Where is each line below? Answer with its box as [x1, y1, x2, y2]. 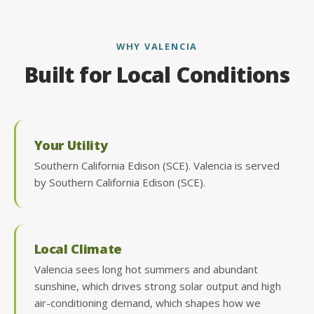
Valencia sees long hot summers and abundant [34, 262, 258, 277]
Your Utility [34, 135, 108, 153]
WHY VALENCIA [116, 39, 198, 53]
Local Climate [34, 240, 122, 258]
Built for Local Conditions [24, 60, 290, 90]
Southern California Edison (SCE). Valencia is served [34, 158, 280, 172]
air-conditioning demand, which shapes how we [34, 296, 261, 310]
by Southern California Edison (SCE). [34, 175, 205, 189]
